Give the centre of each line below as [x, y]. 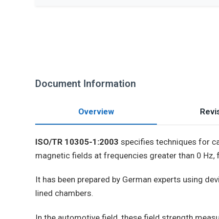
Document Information [86, 84]
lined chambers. [64, 193]
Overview [96, 111]
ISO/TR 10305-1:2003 [77, 142]
